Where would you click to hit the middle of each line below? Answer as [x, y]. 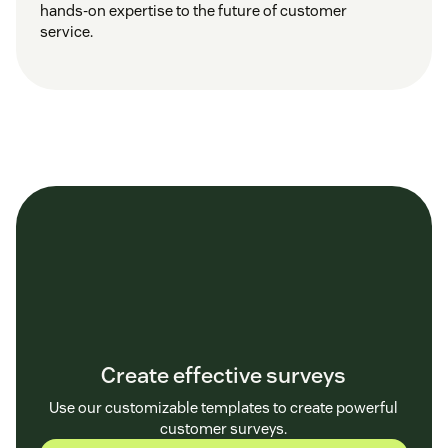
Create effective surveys [224, 374]
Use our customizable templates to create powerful [224, 407]
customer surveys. [224, 428]
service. [66, 31]
